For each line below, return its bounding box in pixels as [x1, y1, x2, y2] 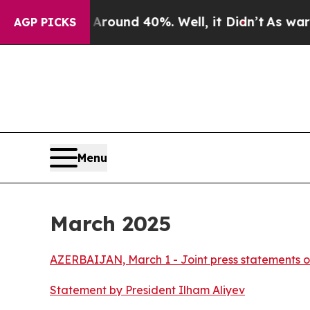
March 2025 [50, 210, 171, 237]
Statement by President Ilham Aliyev [50, 283, 245, 298]
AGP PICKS [14, 15, 76, 29]
